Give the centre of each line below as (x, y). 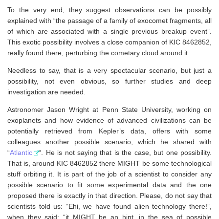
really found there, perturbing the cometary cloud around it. (99, 53)
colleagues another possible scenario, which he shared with (109, 142)
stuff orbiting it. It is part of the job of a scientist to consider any (109, 174)
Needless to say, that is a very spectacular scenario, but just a (109, 70)
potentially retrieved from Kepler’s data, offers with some (109, 131)
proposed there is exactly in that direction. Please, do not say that (109, 196)
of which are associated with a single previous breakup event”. (109, 31)
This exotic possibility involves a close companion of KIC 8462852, (109, 42)
